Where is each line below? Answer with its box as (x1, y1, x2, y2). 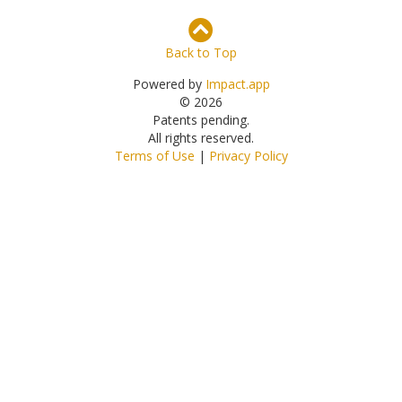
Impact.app (205, 75, 270, 92)
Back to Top (165, 44, 237, 61)
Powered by (132, 75, 205, 92)
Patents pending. (153, 111, 249, 128)
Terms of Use (114, 147, 195, 164)
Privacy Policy (208, 147, 288, 164)
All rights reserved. (148, 129, 254, 146)
